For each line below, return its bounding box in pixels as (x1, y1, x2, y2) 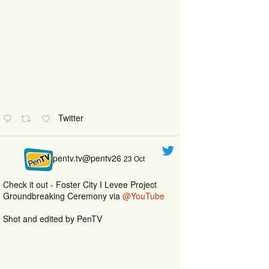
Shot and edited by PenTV (3, 212, 102, 225)
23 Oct (124, 153, 145, 164)
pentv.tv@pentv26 (53, 152, 121, 165)
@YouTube (122, 189, 165, 202)
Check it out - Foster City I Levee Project (3, 178, 157, 190)
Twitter (58, 111, 86, 124)
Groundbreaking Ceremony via (3, 189, 122, 202)
